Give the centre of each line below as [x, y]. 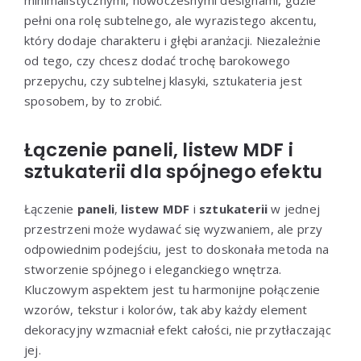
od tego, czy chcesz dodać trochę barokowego [158, 60]
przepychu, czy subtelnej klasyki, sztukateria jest [164, 80]
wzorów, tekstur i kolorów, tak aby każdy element [166, 309]
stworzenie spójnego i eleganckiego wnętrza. [153, 269]
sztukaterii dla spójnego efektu [174, 171]
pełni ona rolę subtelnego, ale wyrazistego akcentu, [171, 20]
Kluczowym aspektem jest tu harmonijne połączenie [172, 289]
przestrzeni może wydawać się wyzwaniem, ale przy [174, 228]
